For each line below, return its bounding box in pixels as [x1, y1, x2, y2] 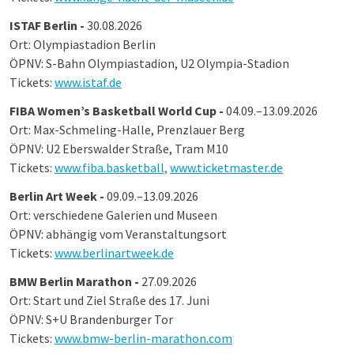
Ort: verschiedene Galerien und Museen [9, 207, 217, 223]
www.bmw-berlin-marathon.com [55, 330, 232, 346]
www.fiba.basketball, [55, 160, 168, 175]
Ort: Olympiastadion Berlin [9, 36, 156, 52]
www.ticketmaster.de [170, 160, 283, 175]
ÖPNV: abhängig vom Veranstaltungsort [9, 226, 227, 242]
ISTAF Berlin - [9, 17, 87, 33]
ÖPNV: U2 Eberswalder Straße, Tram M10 [9, 141, 228, 156]
